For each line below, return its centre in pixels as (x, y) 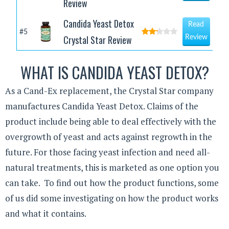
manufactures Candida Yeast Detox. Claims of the (102, 106)
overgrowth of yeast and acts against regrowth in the (109, 137)
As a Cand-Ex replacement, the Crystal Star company (109, 91)
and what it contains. (46, 214)
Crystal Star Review (97, 40)
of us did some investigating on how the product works (112, 198)
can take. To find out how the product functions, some (112, 183)
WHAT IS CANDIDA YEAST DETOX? (114, 73)
